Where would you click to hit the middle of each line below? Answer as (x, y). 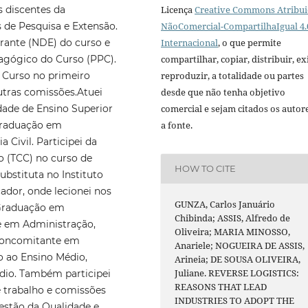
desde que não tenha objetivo (223, 92)
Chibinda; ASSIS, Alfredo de (233, 218)
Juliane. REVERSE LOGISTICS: (237, 273)
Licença (178, 9)
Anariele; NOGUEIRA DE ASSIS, (240, 245)
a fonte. (177, 125)
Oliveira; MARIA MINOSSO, (233, 231)
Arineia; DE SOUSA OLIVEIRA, (238, 259)
